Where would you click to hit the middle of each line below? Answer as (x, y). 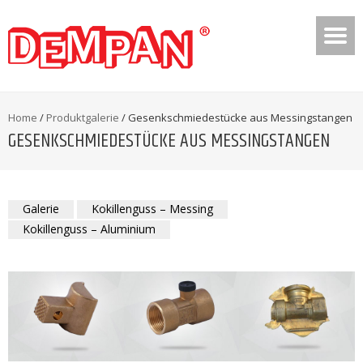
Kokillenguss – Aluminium (89, 229)
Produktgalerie (83, 117)
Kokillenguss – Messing (152, 209)
